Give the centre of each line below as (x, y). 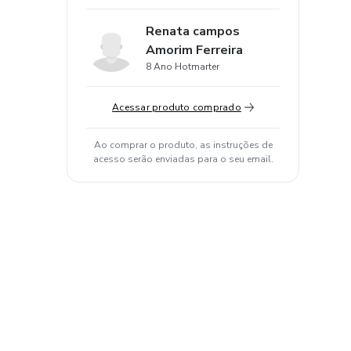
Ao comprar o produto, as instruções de (183, 145)
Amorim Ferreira (194, 50)
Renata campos (193, 31)
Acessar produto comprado (177, 107)
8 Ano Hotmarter (183, 67)
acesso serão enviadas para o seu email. (183, 159)
